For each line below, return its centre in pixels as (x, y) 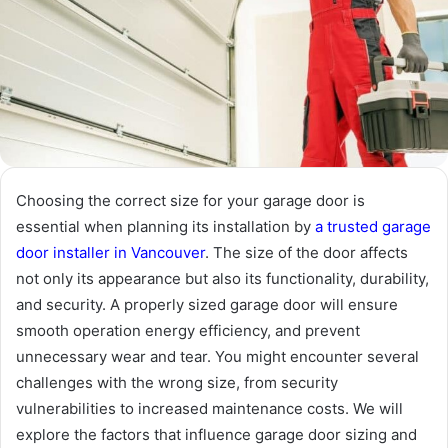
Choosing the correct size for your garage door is (190, 201)
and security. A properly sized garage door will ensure (207, 305)
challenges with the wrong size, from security (177, 383)
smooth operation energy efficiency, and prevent (188, 331)
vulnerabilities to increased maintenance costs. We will (209, 409)
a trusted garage (373, 227)
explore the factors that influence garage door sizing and (216, 435)
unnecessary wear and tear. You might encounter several (217, 357)
